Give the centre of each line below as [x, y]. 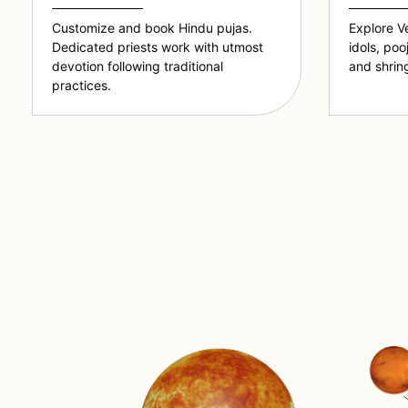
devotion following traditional [137, 66]
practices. [81, 86]
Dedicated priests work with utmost [157, 47]
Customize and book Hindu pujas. [152, 28]
